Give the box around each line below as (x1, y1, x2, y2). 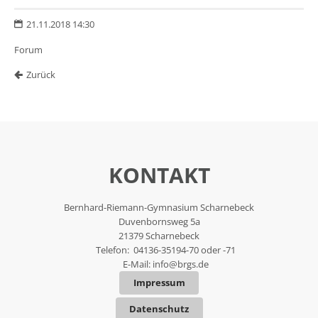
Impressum (133, 276, 185, 290)
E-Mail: (123, 257, 153, 270)
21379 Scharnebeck (119, 229, 199, 242)
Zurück (26, 67, 55, 81)
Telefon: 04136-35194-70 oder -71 (96, 243, 236, 256)
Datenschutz (129, 302, 189, 316)
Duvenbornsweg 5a (118, 214, 200, 228)
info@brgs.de (153, 257, 209, 270)
